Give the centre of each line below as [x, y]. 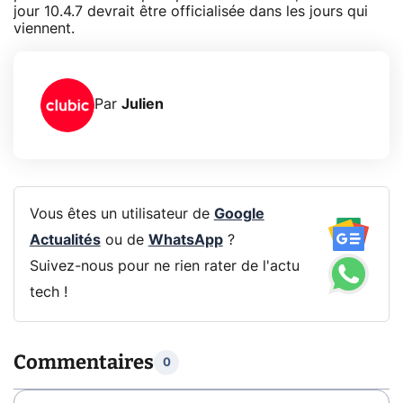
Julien [143, 105]
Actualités [65, 241]
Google [239, 215]
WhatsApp [185, 241]
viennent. [44, 28]
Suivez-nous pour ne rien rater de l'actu [164, 267]
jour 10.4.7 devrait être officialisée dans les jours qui [191, 11]
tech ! [48, 293]
